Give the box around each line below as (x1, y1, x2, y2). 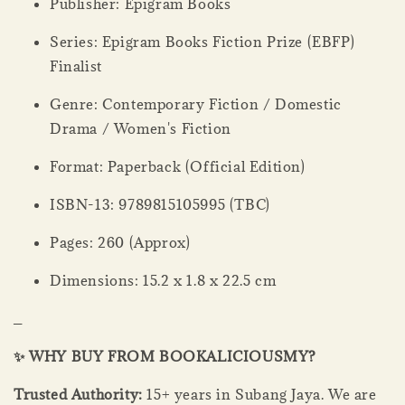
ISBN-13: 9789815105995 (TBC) (50, 194, 270, 213)
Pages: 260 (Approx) (50, 232, 191, 251)
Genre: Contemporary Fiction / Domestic (50, 94, 342, 113)
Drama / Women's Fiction (50, 118, 231, 137)
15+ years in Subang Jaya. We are (142, 384, 377, 403)
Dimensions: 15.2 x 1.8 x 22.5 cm (50, 270, 277, 289)
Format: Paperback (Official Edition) (50, 156, 306, 175)
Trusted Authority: (14, 384, 143, 403)
